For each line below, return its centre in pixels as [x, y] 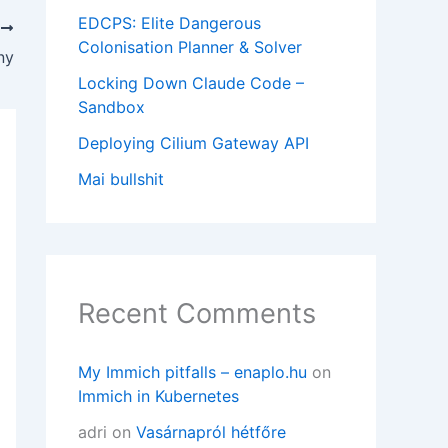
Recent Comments [197, 314]
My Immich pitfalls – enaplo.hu [192, 372]
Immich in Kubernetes [158, 396]
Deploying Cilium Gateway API [193, 143]
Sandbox [111, 107]
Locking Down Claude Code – [191, 83]
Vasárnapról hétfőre [211, 432]
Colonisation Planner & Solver [190, 47]
